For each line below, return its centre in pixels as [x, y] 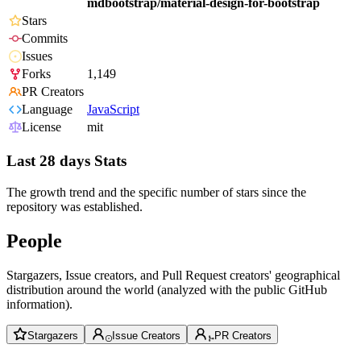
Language [47, 110]
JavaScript [113, 110]
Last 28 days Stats [66, 161]
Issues [37, 56]
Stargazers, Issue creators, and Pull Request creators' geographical [173, 275]
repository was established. [75, 206]
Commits [45, 39]
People [34, 241]
